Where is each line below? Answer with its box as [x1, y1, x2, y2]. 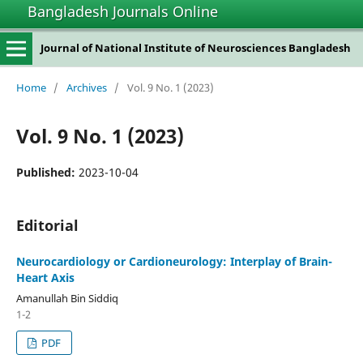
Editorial [15, 215, 79, 235]
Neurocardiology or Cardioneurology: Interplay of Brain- [15, 253, 332, 269]
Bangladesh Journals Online [28, 2, 218, 21]
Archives [66, 79, 107, 95]
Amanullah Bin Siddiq [15, 290, 118, 305]
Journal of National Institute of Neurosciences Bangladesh [40, 41, 351, 55]
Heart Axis [15, 269, 75, 285]
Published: [15, 164, 79, 180]
